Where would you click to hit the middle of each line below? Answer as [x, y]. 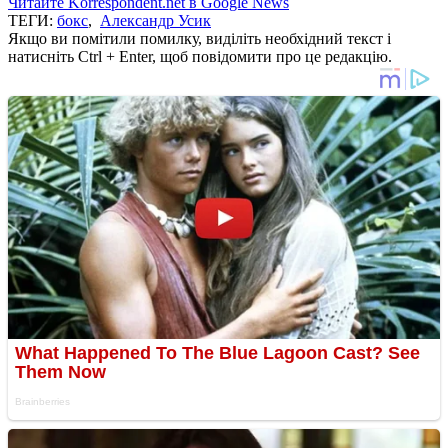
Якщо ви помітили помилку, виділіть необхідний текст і [199, 38]
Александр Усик [155, 20]
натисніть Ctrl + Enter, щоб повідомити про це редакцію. [200, 56]
